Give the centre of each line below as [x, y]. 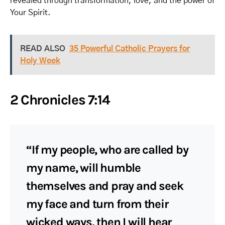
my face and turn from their [97, 204]
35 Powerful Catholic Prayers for [130, 49]
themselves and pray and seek [105, 186]
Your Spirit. [30, 13]
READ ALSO [43, 49]
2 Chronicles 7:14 [60, 100]
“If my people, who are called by [107, 150]
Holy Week [40, 61]
